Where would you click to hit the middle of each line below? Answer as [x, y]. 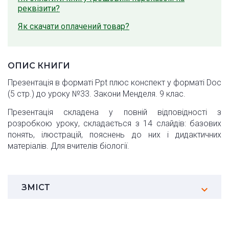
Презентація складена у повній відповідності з [114, 112]
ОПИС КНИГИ [39, 66]
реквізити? [39, 9]
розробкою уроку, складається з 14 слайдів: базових [114, 124]
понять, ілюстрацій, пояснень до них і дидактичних [114, 135]
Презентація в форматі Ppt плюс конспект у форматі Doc [114, 83]
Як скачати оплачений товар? [74, 27]
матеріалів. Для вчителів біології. [68, 146]
